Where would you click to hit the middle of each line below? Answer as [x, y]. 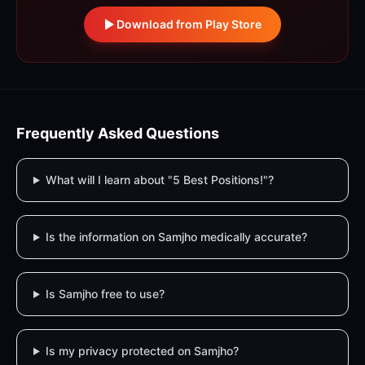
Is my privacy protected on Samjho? [142, 351]
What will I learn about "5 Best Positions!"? [159, 180]
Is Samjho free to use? [105, 294]
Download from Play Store [189, 24]
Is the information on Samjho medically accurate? [176, 237]
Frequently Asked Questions [118, 133]
